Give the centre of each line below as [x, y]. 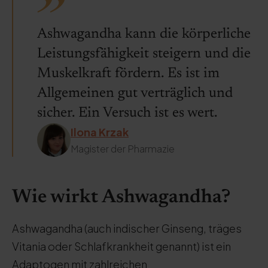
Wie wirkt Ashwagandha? [121, 197]
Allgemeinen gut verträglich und [135, 93]
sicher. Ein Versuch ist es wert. [127, 113]
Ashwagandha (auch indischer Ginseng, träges [127, 228]
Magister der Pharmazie [123, 149]
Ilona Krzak [100, 132]
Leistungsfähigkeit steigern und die [144, 54]
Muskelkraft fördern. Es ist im [128, 74]
